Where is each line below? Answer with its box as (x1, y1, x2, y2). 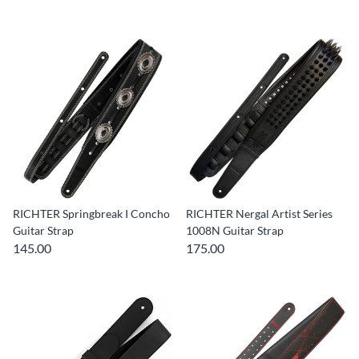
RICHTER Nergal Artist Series (186, 207, 333, 220)
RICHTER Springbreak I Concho (13, 207, 170, 220)
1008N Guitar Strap (186, 224, 284, 237)
